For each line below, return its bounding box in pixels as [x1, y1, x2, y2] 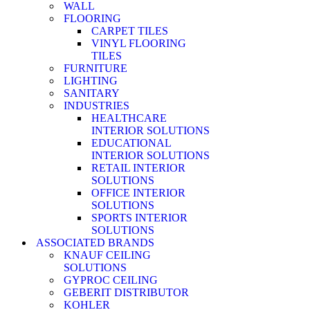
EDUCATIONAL [91, 137, 171, 149]
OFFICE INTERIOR [91, 187, 185, 199]
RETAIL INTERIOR [91, 162, 185, 174]
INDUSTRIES [64, 100, 129, 111]
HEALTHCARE [91, 112, 167, 124]
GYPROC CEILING [64, 274, 158, 286]
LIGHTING [64, 75, 118, 86]
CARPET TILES [91, 25, 168, 37]
